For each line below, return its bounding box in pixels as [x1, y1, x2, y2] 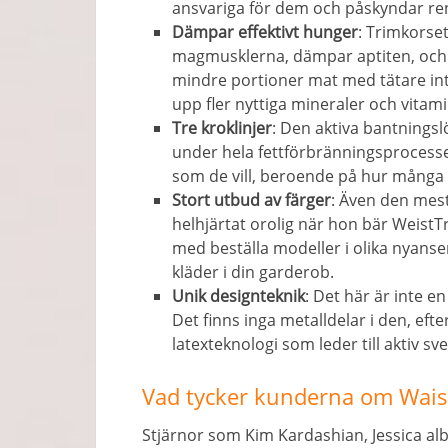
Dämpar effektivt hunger [172, 21, 359, 43]
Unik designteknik [172, 285, 306, 307]
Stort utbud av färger [172, 189, 332, 211]
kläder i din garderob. [172, 261, 335, 283]
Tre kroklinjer [172, 117, 273, 139]
